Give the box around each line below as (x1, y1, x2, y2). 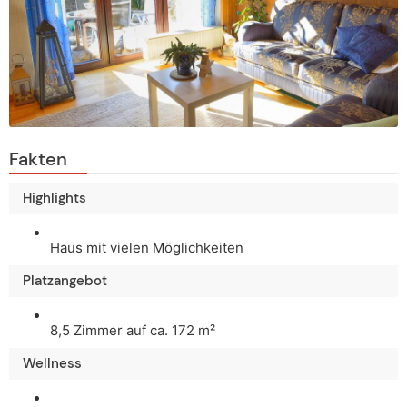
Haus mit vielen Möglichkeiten (50, 239, 243, 257)
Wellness (23, 354, 82, 373)
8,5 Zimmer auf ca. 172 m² (50, 322, 215, 340)
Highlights (23, 189, 86, 208)
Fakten (9, 147, 67, 172)
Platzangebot (23, 272, 107, 291)
